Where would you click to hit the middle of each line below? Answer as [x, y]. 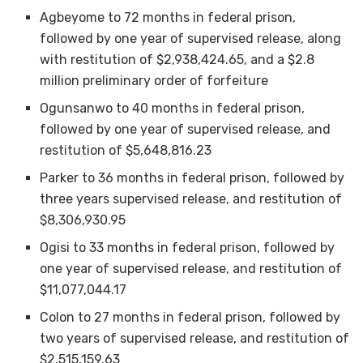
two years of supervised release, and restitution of [195, 338]
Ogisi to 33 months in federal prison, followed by [188, 247]
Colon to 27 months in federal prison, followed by [190, 317]
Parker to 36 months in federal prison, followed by [192, 177]
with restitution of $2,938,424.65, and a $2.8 [177, 59]
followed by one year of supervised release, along [191, 38]
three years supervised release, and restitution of [191, 199]
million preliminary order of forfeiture [154, 80]
